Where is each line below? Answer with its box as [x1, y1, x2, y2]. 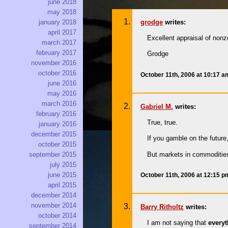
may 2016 [47, 90, 76, 98]
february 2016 [36, 110, 76, 118]
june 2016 [48, 79, 76, 88]
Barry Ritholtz [140, 203, 184, 211]
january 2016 [39, 120, 76, 128]
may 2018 [47, 8, 76, 16]
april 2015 [48, 181, 76, 189]
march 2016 [42, 100, 76, 108]
